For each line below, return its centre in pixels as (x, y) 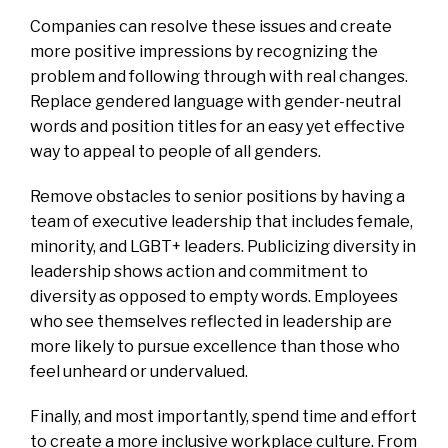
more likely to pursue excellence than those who (215, 346)
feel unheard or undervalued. (139, 371)
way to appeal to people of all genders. (175, 151)
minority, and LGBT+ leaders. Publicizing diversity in (223, 246)
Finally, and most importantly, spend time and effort (223, 416)
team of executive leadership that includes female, (221, 221)
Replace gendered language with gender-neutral (215, 101)
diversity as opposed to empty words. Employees (214, 296)
